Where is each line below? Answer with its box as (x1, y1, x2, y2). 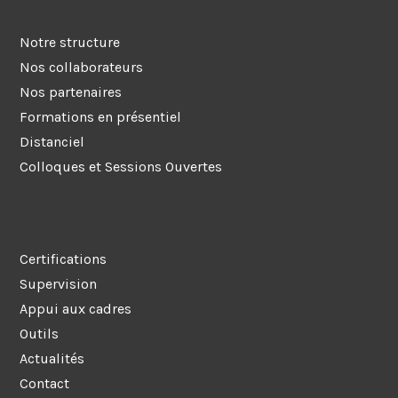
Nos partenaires (20, 83, 123, 100)
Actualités (20, 350, 85, 368)
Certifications (20, 251, 107, 268)
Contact (20, 375, 70, 393)
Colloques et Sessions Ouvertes (20, 157, 223, 175)
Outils (20, 325, 60, 343)
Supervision (20, 275, 98, 293)
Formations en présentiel (20, 107, 182, 125)
